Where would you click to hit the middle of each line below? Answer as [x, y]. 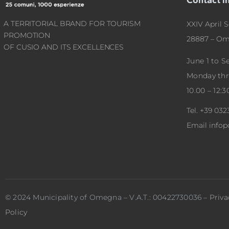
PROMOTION [27, 36]
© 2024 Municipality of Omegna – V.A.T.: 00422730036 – [107, 197]
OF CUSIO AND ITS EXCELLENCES [64, 47]
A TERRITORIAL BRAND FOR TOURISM [72, 24]
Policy [16, 212]
